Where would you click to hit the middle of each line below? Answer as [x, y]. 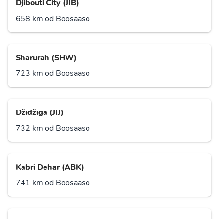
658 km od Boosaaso [53, 19]
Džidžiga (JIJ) [40, 113]
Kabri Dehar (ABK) [50, 167]
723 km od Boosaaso [53, 74]
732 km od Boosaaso [53, 128]
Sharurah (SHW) [46, 58]
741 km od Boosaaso [53, 183]
